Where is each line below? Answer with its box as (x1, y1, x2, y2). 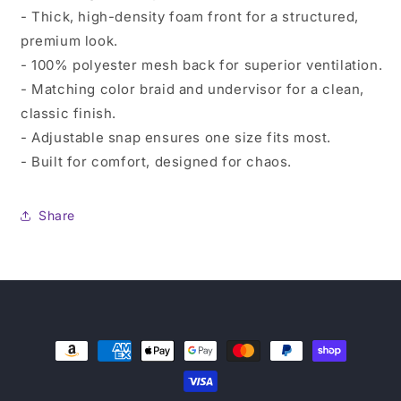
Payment (30, 333, 90, 351)
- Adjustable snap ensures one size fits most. (21, 128, 331, 146)
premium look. (21, 31, 118, 49)
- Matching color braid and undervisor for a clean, (21, 80, 365, 98)
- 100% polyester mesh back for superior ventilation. (21, 55, 383, 73)
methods (30, 357, 90, 375)
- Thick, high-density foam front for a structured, (21, 7, 360, 25)
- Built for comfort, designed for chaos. (21, 152, 292, 170)
